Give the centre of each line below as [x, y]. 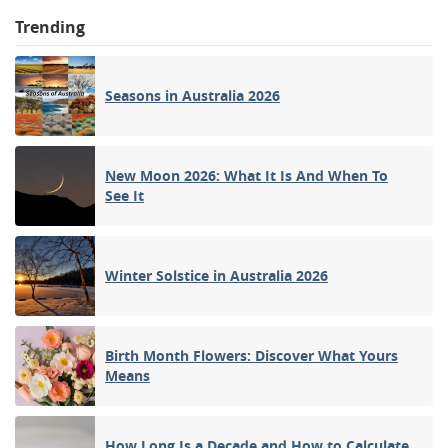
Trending [50, 26]
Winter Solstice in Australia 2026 [216, 275]
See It [124, 195]
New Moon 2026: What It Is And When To [246, 175]
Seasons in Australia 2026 [192, 95]
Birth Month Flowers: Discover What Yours [251, 355]
